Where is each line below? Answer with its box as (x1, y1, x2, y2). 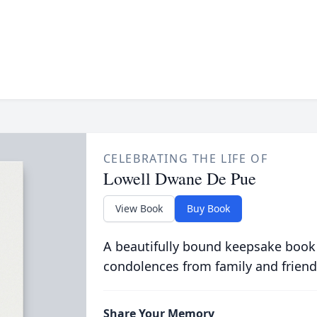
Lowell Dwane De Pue (103, 167, 256, 190)
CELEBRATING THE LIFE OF (103, 151, 268, 166)
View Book (115, 202, 163, 215)
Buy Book (186, 202, 230, 215)
